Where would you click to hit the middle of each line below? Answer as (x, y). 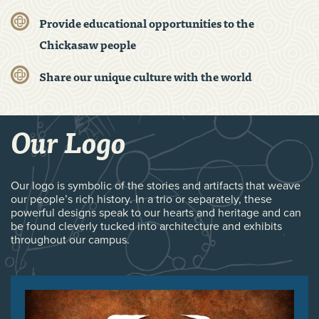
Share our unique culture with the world (146, 76)
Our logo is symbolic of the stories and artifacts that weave (156, 186)
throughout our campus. (70, 240)
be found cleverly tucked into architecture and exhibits (146, 226)
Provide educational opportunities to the (147, 23)
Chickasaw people (88, 44)
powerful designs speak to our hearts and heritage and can (156, 213)
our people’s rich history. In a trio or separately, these (141, 199)
